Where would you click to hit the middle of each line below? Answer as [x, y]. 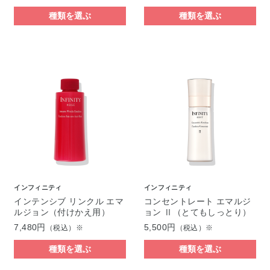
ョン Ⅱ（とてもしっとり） [197, 212]
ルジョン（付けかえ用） [62, 212]
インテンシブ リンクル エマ [69, 201]
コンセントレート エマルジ [197, 201]
